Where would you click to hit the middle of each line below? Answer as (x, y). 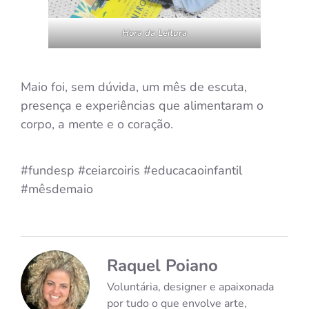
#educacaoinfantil (193, 170)
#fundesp (48, 170)
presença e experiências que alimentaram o (142, 106)
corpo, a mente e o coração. (97, 124)
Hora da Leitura (154, 33)
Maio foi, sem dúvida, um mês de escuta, (134, 87)
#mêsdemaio (57, 189)
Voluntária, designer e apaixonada (190, 287)
